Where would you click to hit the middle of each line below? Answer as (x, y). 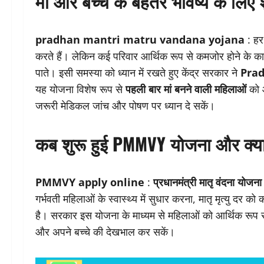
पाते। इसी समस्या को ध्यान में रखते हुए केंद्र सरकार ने (138, 73)
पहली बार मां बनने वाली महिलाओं (186, 89)
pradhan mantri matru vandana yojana (140, 40)
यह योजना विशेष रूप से (80, 89)
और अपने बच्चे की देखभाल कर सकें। (105, 232)
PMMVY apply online (90, 182)
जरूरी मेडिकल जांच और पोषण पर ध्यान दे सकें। (125, 106)
